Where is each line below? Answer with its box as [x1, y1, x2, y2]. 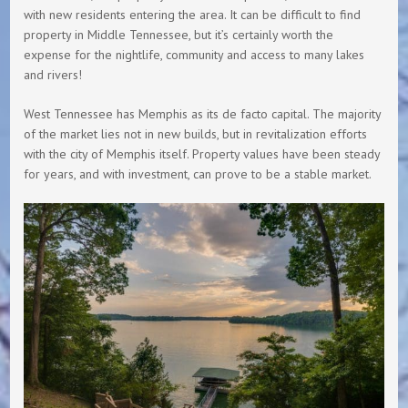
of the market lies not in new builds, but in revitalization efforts [24, 125, 368, 142]
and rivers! [24, 66, 83, 83]
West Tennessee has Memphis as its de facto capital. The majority [24, 105, 382, 122]
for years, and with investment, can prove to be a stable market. [24, 165, 372, 182]
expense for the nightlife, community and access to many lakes [24, 46, 365, 63]
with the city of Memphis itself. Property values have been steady [24, 145, 381, 162]
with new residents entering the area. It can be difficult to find [24, 5, 362, 23]
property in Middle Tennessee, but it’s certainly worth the [24, 25, 334, 43]
